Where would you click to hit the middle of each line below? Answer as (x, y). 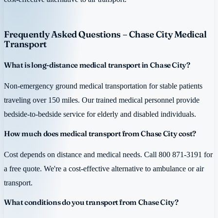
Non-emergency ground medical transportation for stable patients (103, 86)
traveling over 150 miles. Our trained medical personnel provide (102, 100)
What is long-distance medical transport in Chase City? (97, 65)
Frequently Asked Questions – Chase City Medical (105, 35)
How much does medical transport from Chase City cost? (100, 133)
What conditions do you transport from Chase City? (91, 202)
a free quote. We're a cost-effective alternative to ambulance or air (104, 169)
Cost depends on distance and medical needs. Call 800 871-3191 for (108, 155)
